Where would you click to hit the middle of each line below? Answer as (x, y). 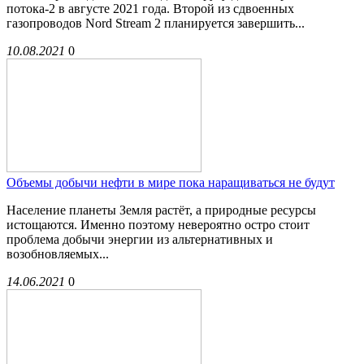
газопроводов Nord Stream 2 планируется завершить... (156, 24)
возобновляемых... (58, 254)
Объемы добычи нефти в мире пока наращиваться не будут (171, 183)
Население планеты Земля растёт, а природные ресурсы (161, 210)
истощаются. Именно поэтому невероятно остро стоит (158, 225)
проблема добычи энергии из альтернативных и (140, 240)
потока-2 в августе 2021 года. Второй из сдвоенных (150, 9)
